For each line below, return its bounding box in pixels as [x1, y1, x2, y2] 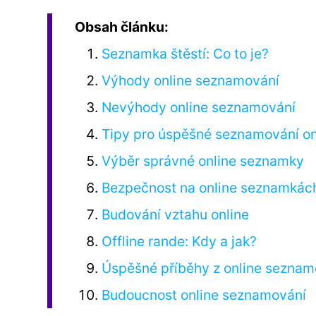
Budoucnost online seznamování [102, 286, 307, 303]
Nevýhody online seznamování [102, 98, 296, 116]
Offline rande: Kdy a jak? [102, 232, 257, 250]
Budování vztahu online [102, 205, 250, 223]
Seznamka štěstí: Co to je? [102, 44, 269, 62]
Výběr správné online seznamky [102, 152, 305, 169]
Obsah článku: [75, 18, 169, 35]
